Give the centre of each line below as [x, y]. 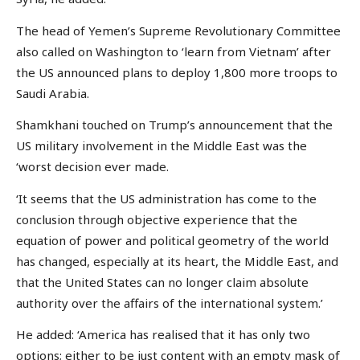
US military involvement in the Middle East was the [162, 146]
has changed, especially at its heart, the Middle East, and [177, 261]
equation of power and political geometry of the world [172, 240]
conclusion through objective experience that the [157, 219]
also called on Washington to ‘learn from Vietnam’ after [174, 51]
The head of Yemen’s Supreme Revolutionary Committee [178, 30]
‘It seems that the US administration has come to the [166, 198]
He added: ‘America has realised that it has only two [163, 335]
